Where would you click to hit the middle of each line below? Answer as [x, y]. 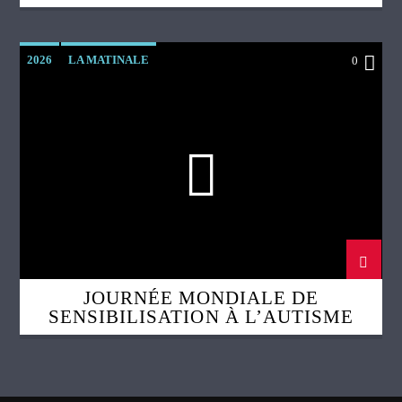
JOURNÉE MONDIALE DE [201, 298]
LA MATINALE [109, 60]
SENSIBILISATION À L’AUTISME [201, 317]
